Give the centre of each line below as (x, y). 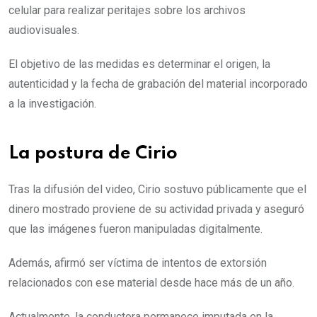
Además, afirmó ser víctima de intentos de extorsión (138, 263)
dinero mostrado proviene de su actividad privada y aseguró (156, 209)
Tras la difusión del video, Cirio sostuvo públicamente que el (157, 189)
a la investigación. (52, 103)
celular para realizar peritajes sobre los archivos (127, 10)
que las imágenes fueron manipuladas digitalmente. (136, 229)
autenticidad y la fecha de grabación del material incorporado (158, 83)
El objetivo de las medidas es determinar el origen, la (139, 64)
